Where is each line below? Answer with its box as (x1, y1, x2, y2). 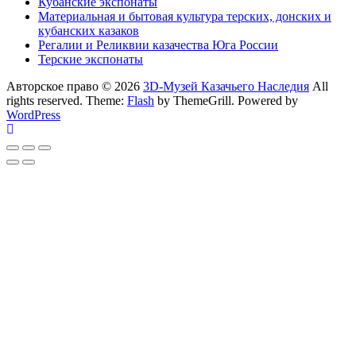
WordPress (6, 108, 60, 122)
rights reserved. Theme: (6, 94, 127, 108)
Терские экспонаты (38, 52, 143, 67)
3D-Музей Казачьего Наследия (143, 79, 309, 94)
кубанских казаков (38, 24, 139, 38)
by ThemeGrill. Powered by (154, 94, 298, 108)
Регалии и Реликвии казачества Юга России (38, 38, 278, 52)
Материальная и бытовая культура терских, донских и (38, 10, 331, 24)
